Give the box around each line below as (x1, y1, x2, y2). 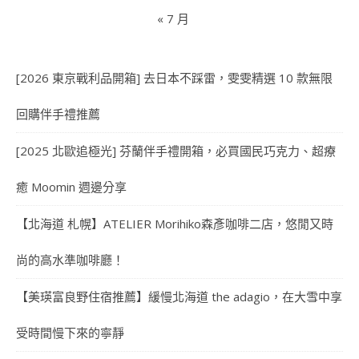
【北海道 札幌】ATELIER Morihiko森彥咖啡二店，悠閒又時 (16, 215, 333, 232)
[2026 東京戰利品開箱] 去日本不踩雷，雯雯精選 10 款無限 (16, 69, 333, 86)
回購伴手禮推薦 (16, 105, 100, 122)
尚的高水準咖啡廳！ (16, 251, 124, 268)
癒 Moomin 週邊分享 (16, 178, 127, 195)
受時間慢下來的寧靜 (16, 324, 124, 341)
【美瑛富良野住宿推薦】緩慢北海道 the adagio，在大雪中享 (16, 288, 342, 305)
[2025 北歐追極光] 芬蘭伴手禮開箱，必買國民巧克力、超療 (16, 142, 336, 159)
